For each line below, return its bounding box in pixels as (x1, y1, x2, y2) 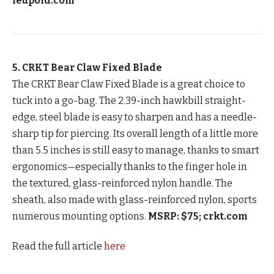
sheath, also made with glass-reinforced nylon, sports (12, 194, 257, 206)
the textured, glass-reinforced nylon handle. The (12, 177, 232, 190)
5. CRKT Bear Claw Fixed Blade (12, 62, 162, 74)
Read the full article (12, 240, 104, 253)
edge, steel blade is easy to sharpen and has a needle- (12, 111, 257, 124)
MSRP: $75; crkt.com (148, 210, 248, 223)
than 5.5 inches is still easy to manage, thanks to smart (12, 144, 259, 157)
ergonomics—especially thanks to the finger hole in (12, 161, 247, 173)
